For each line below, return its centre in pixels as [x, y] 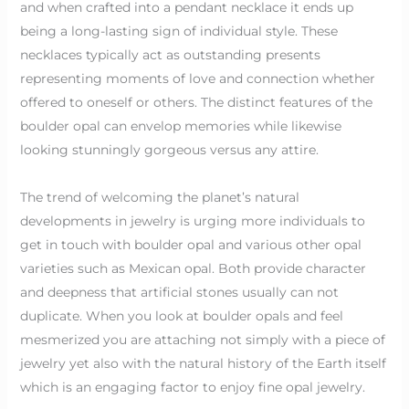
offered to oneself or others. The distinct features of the [196, 102]
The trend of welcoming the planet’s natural [159, 197]
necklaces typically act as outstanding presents [170, 54]
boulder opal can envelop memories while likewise [180, 126]
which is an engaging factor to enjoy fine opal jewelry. [192, 387]
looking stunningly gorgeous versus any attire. [169, 149]
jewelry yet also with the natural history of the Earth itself [203, 363]
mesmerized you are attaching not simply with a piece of [202, 339]
